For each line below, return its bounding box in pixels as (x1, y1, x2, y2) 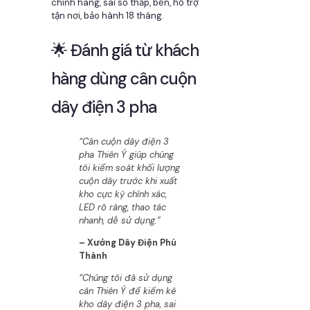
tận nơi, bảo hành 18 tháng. (51, 9, 164, 21)
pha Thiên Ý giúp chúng (79, 148, 174, 161)
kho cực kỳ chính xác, (79, 188, 167, 200)
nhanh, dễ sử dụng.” (79, 214, 161, 226)
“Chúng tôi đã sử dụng (79, 271, 172, 284)
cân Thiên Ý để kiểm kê (79, 284, 176, 297)
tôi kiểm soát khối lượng (79, 161, 180, 174)
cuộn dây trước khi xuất (79, 174, 177, 187)
